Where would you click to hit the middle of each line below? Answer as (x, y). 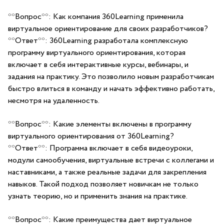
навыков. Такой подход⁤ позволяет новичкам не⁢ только (103, 184)
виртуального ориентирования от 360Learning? (91, 136)
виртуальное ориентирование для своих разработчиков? (108, 29)
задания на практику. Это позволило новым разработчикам (111, 77)
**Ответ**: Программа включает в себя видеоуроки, (100, 148)
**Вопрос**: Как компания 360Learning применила (96, 17)
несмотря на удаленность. (54, 101)
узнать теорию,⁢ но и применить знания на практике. (98, 196)
